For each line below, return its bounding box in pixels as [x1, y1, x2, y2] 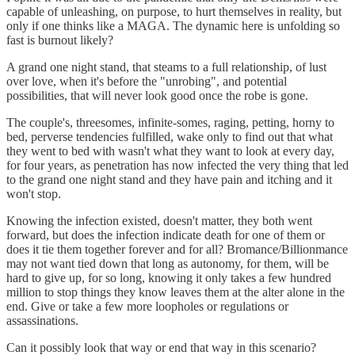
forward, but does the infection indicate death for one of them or [6, 228, 325, 242]
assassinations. [6, 314, 78, 327]
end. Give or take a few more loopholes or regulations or [6, 300, 288, 313]
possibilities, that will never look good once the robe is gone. [6, 89, 308, 102]
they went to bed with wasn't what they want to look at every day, [6, 144, 334, 158]
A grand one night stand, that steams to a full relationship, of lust [6, 60, 326, 74]
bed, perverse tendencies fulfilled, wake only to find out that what [6, 130, 333, 143]
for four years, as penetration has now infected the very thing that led [6, 158, 349, 172]
